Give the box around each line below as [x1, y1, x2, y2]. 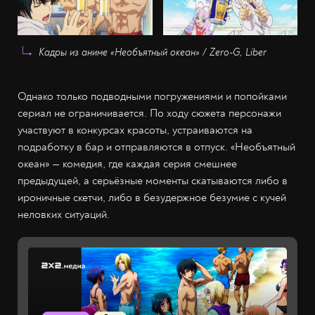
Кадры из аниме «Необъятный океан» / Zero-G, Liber [39, 46, 266, 59]
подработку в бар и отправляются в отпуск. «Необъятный [18, 140, 295, 155]
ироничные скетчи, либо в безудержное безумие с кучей [18, 191, 286, 205]
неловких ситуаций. [18, 207, 110, 222]
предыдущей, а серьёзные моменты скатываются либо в [18, 174, 288, 188]
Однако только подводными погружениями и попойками [18, 89, 287, 104]
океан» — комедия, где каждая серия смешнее [18, 157, 237, 172]
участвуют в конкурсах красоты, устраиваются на [18, 123, 252, 138]
